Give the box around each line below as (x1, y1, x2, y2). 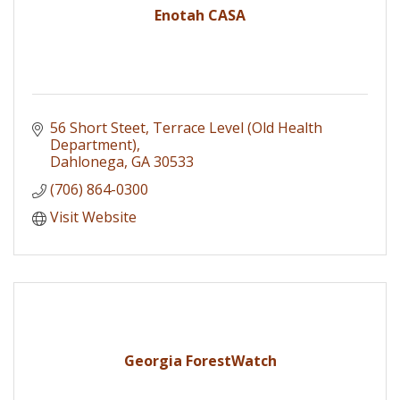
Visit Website (50, 207, 137, 228)
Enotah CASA (154, 5, 246, 26)
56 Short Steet (50, 118, 146, 138)
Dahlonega (50, 152, 124, 172)
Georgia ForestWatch (123, 351, 277, 371)
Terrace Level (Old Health (153, 118, 322, 138)
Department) (50, 135, 137, 155)
